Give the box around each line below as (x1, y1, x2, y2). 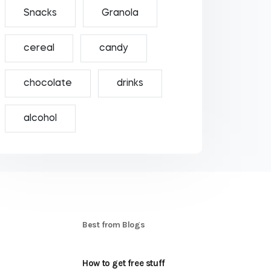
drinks (116, 79, 143, 88)
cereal (23, 44, 54, 53)
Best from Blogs (82, 220, 145, 230)
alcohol (23, 114, 57, 123)
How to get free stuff (82, 258, 165, 269)
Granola (101, 8, 139, 18)
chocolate (23, 79, 72, 88)
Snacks (23, 8, 57, 18)
